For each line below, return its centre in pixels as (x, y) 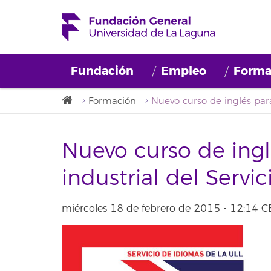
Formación (112, 101)
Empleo (184, 71)
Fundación (102, 71)
